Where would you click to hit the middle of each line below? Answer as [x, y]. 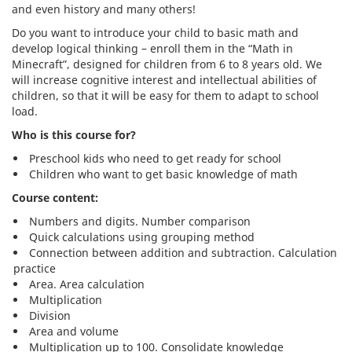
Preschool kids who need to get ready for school [155, 159]
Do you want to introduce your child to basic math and [155, 33]
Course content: [55, 198]
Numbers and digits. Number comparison [140, 222]
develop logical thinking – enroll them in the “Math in [152, 49]
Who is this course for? [74, 135]
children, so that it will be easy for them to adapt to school [165, 96]
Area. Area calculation [87, 284]
